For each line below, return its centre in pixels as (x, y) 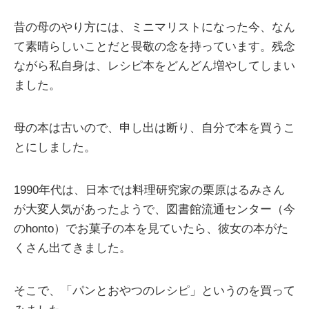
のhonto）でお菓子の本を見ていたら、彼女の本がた (151, 229)
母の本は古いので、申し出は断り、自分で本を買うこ (154, 128)
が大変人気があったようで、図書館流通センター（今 (154, 210)
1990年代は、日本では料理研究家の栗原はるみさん (149, 190)
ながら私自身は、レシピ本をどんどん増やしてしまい (154, 66)
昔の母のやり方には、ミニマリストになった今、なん (154, 28)
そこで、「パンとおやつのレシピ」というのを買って (154, 291)
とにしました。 (55, 148)
